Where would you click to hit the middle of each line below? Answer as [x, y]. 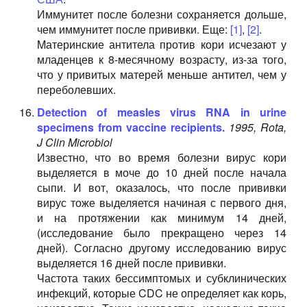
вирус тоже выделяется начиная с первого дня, [161, 202]
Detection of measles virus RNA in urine [161, 112]
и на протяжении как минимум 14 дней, [161, 218]
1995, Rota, [258, 127]
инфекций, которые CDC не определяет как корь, [161, 293]
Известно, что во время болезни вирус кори [161, 157]
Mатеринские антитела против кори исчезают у [161, 44]
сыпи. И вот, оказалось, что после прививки [161, 187]
